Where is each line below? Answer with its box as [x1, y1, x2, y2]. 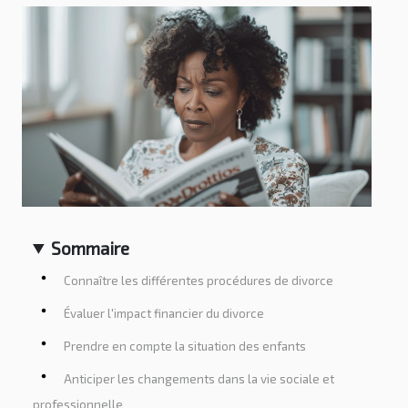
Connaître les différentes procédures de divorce [64, 273, 333, 289]
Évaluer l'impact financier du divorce [64, 306, 264, 321]
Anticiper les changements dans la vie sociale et [64, 372, 334, 387]
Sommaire [51, 237, 130, 259]
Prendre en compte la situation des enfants [64, 339, 306, 354]
